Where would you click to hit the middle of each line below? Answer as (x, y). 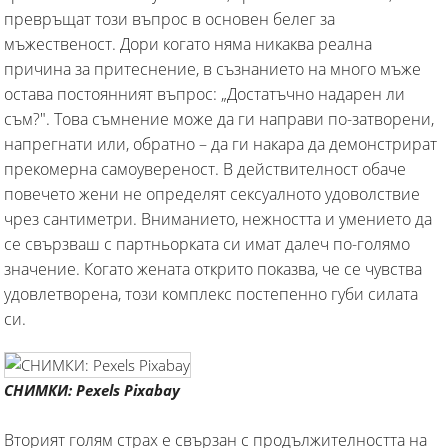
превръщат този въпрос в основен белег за (169, 18)
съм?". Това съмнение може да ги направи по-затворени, (219, 118)
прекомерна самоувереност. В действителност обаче (205, 168)
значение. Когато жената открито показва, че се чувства (213, 268)
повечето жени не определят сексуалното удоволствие (212, 193)
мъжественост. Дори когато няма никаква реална (188, 43)
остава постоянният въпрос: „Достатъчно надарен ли (204, 93)
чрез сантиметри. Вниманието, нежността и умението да (218, 218)
